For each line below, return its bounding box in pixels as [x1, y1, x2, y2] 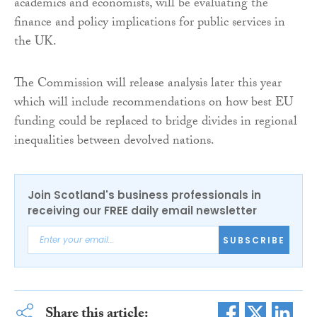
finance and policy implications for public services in [14, 13, 285, 35]
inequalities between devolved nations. [14, 131, 214, 154]
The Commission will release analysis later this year [14, 74, 282, 96]
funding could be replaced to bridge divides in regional [14, 112, 297, 134]
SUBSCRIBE [223, 234, 285, 246]
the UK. [14, 32, 57, 54]
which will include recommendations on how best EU [14, 93, 293, 115]
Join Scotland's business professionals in [28, 188, 261, 203]
